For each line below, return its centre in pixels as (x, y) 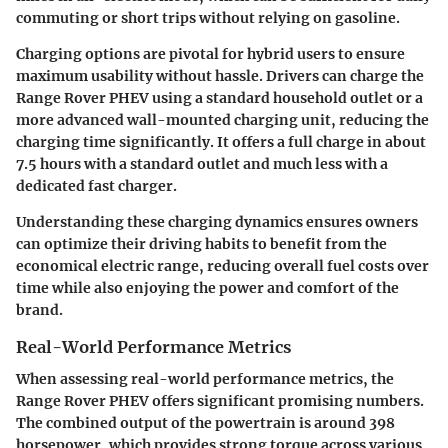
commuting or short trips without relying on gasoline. (208, 18)
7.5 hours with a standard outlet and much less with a (202, 164)
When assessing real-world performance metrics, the (205, 379)
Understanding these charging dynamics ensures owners (217, 222)
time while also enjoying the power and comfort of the (207, 288)
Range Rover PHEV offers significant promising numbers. (220, 401)
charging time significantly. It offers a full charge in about (221, 142)
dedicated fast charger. (96, 186)
